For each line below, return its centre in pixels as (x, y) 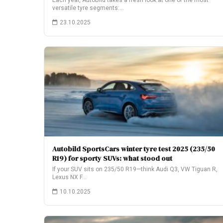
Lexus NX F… (69, 177)
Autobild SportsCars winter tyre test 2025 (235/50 (134, 149)
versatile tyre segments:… (88, 8)
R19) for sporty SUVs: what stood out (112, 158)
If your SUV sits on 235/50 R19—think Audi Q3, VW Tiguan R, (135, 169)
